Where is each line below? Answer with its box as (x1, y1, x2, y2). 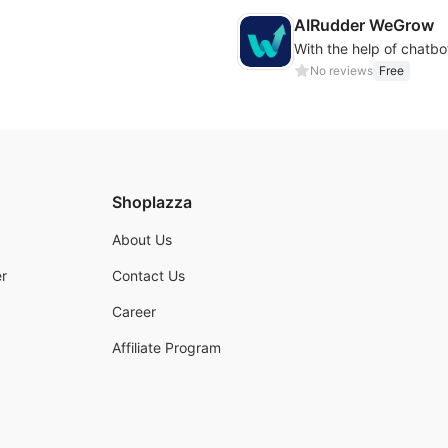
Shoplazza (112, 192, 192, 212)
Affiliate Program (112, 339, 221, 356)
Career (112, 303, 156, 320)
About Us (112, 231, 172, 248)
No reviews (310, 63, 373, 78)
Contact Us (112, 267, 185, 284)
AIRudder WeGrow (294, 15, 434, 35)
